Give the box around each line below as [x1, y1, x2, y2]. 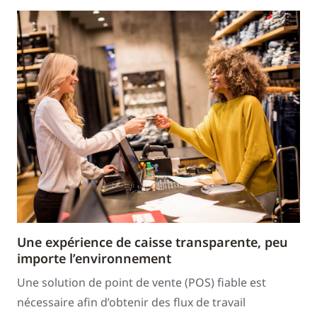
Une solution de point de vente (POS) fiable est [17, 275, 266, 290]
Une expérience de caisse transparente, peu [17, 234, 288, 250]
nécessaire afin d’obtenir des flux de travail [17, 294, 246, 310]
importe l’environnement [17, 250, 171, 267]
